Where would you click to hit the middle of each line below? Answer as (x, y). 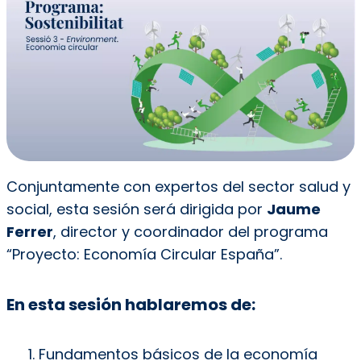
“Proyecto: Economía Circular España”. (146, 254)
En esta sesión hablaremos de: (132, 304)
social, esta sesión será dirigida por (136, 209)
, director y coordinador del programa (190, 231)
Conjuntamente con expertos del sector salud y (178, 186)
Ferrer (29, 231)
